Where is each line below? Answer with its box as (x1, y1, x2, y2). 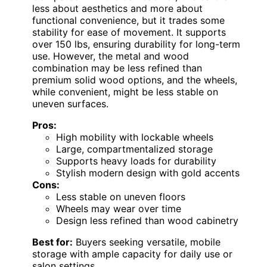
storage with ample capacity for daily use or (32, 248, 232, 260)
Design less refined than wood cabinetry (56, 215, 238, 227)
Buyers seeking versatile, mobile (73, 236, 221, 249)
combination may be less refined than (32, 62, 202, 74)
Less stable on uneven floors (56, 191, 185, 203)
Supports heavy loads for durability (56, 155, 216, 167)
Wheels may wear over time (56, 203, 181, 215)
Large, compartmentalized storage (56, 143, 213, 156)
